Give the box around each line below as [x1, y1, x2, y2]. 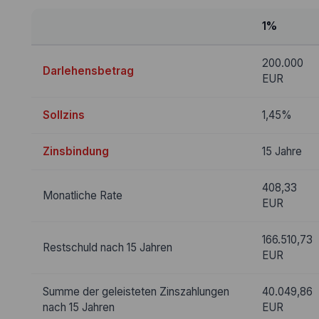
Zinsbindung [42, 145, 109, 158]
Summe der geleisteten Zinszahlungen [42, 285, 229, 298]
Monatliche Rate [42, 189, 122, 202]
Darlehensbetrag [42, 64, 134, 78]
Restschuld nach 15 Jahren [42, 241, 172, 254]
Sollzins [42, 108, 85, 122]
